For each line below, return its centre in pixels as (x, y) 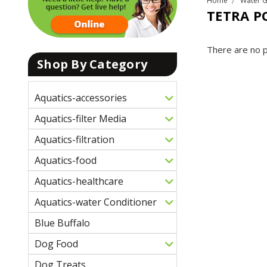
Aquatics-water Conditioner (96, 202)
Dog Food (56, 243)
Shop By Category (92, 64)
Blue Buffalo (62, 223)
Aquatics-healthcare (79, 181)
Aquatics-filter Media (80, 118)
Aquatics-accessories (81, 97)
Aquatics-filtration (74, 139)
